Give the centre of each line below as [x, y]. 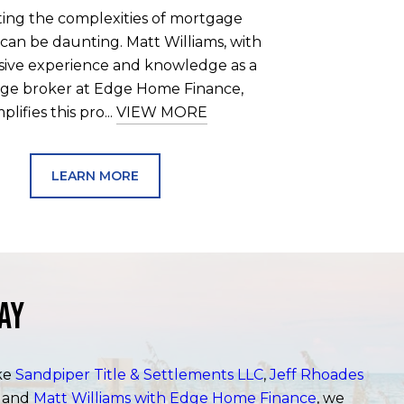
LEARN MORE [95, 176]
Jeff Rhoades [317, 374]
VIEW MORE [162, 113]
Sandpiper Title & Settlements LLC [139, 374]
